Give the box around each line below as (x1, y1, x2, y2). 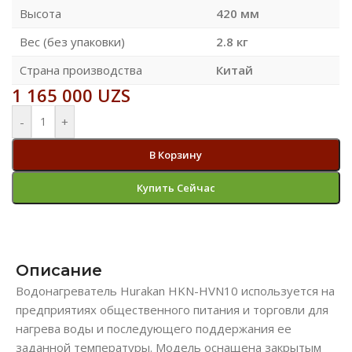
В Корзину (149, 147, 203, 162)
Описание (16, 260, 102, 280)
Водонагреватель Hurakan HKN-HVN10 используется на (16, 282, 335, 299)
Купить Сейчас (136, 180, 215, 195)
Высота (20, 5, 61, 21)
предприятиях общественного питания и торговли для (16, 301, 328, 317)
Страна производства (20, 61, 142, 78)
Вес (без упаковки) (20, 33, 125, 49)
